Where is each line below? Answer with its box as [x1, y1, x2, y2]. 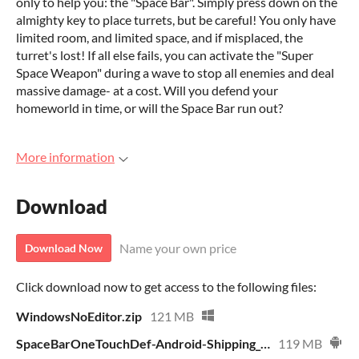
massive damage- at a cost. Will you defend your [16, 83, 278, 98]
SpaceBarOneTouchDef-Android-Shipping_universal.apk [260, 336, 270, 352]
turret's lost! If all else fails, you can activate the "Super [16, 47, 313, 63]
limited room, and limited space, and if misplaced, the [16, 30, 303, 45]
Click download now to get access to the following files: [16, 279, 317, 295]
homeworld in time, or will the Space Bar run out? [16, 100, 283, 115]
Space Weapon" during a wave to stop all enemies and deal [16, 65, 334, 80]
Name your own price [119, 240, 236, 256]
